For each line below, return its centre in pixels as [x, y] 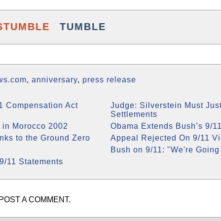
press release [109, 80]
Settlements [134, 114]
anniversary [55, 80]
